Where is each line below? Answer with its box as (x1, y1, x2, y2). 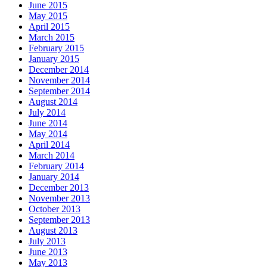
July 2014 (29, 107, 66, 117)
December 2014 (29, 64, 89, 74)
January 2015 (29, 53, 79, 64)
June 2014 (29, 117, 67, 128)
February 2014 (29, 160, 84, 171)
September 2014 (29, 85, 90, 96)
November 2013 (29, 193, 90, 203)
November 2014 (29, 74, 90, 85)
